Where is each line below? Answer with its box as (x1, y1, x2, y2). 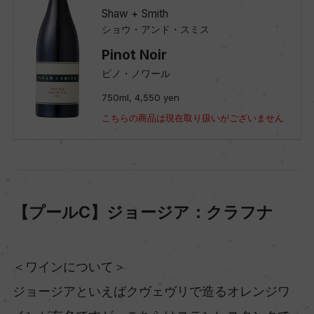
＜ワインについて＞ (12, 259, 126, 274)
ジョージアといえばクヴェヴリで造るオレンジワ (12, 283, 290, 299)
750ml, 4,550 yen (101, 91, 179, 103)
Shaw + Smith (101, 7, 168, 21)
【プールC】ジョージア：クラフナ (12, 202, 273, 222)
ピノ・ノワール (101, 67, 170, 79)
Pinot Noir (101, 46, 167, 63)
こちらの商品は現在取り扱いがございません (101, 111, 284, 123)
